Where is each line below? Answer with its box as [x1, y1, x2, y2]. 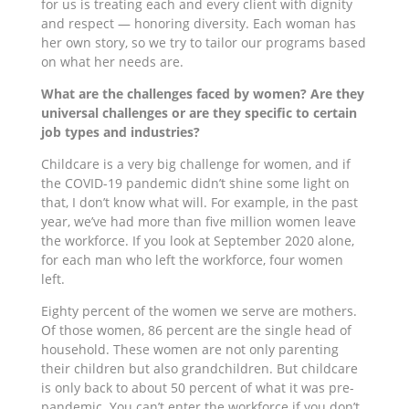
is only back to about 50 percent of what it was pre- [40, 378, 354, 396]
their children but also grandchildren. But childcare [40, 359, 358, 377]
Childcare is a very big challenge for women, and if [40, 154, 351, 173]
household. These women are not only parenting [40, 340, 339, 358]
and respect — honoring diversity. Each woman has [40, 14, 356, 32]
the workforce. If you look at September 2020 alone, [40, 231, 354, 249]
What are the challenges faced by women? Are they [40, 84, 364, 102]
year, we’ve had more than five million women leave [40, 212, 356, 230]
